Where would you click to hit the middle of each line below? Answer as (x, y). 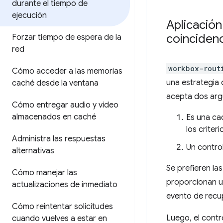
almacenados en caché (54, 117)
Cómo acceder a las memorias (67, 71)
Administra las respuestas (59, 139)
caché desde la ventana (55, 83)
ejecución (29, 15)
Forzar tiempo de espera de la (67, 37)
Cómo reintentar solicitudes (62, 207)
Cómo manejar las (45, 173)
